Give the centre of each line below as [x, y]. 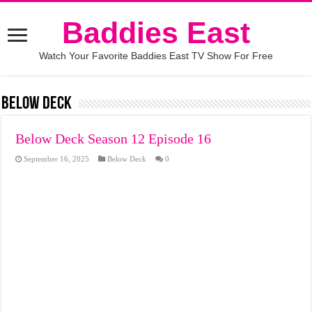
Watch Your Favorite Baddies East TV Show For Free [156, 56]
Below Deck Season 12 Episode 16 [114, 139]
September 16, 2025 [57, 159]
